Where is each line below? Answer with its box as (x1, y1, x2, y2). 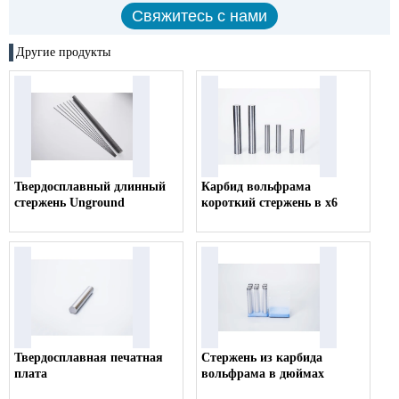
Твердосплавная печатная (14, 351, 163, 365)
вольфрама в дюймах (201, 367, 325, 381)
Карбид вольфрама (201, 180, 312, 194)
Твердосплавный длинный (14, 180, 166, 194)
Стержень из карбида (201, 351, 323, 365)
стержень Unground (14, 196, 125, 210)
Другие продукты (16, 45, 110, 60)
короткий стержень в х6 (201, 196, 338, 210)
